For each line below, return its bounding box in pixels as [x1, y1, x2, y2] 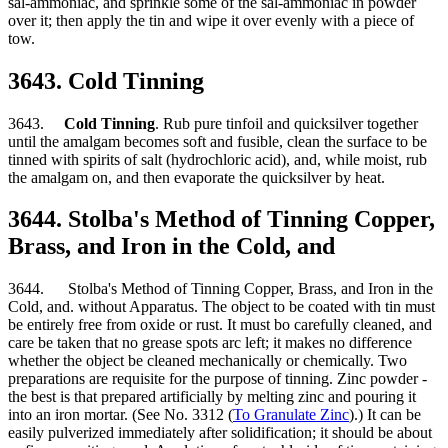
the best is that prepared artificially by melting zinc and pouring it [8, 388, 416, 406]
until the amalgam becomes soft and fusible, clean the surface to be [8, 132, 427, 150]
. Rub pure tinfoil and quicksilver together [155, 114, 418, 132]
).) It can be [349, 406, 421, 424]
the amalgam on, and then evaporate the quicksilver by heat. [8, 168, 385, 186]
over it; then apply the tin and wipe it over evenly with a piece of [8, 11, 414, 29]
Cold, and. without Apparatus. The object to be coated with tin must [8, 298, 435, 316]
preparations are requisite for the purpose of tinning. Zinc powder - [8, 370, 427, 388]
